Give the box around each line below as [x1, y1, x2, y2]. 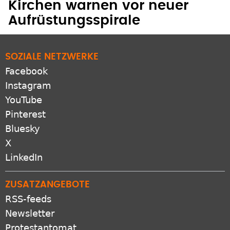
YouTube [5, 94, 42, 106]
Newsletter [5, 208, 54, 219]
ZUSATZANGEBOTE [5, 180, 90, 190]
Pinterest [5, 109, 46, 120]
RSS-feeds [5, 194, 51, 205]
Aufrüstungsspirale [8, 14, 140, 28]
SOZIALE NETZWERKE [5, 52, 99, 62]
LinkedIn [5, 152, 43, 163]
